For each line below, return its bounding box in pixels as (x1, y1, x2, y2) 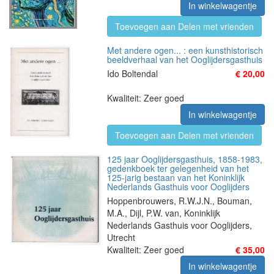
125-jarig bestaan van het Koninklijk (107, 171, 245, 183)
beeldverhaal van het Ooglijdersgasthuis (107, 53, 262, 65)
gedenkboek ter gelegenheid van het (107, 162, 249, 174)
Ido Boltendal (107, 67, 158, 80)
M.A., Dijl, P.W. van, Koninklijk (107, 207, 220, 219)
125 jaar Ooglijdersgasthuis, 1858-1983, (107, 153, 262, 165)
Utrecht (107, 231, 135, 243)
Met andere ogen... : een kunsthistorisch (107, 44, 263, 56)
